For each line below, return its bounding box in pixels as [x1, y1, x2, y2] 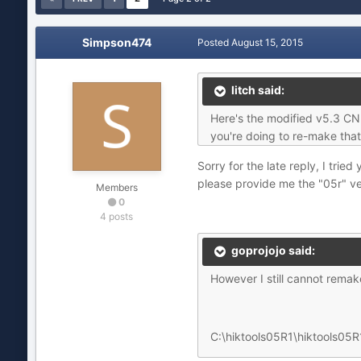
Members [95, 181, 138, 193]
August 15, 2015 [230, 36, 303, 48]
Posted [197, 36, 231, 48]
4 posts [100, 210, 134, 222]
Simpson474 [81, 35, 151, 49]
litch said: [228, 83, 284, 98]
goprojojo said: [228, 243, 315, 258]
